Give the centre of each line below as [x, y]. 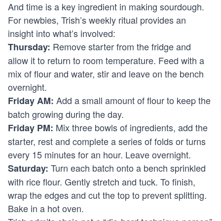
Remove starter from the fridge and [121, 47]
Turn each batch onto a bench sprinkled [127, 168]
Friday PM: [31, 128]
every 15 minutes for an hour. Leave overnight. [99, 155]
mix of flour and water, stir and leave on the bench [106, 74]
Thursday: [29, 47]
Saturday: [28, 168]
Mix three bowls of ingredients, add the [130, 128]
